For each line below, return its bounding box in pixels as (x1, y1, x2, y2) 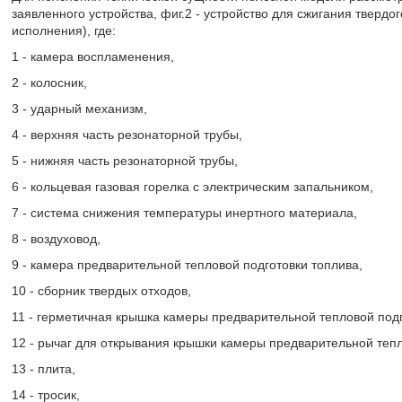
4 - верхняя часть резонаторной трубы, (11, 127, 242, 142)
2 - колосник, (11, 75, 87, 90)
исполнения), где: (11, 23, 116, 38)
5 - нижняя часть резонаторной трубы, (11, 153, 238, 168)
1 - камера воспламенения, (11, 49, 174, 64)
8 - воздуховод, (11, 232, 100, 246)
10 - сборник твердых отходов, (11, 284, 191, 298)
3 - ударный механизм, (11, 101, 147, 116)
